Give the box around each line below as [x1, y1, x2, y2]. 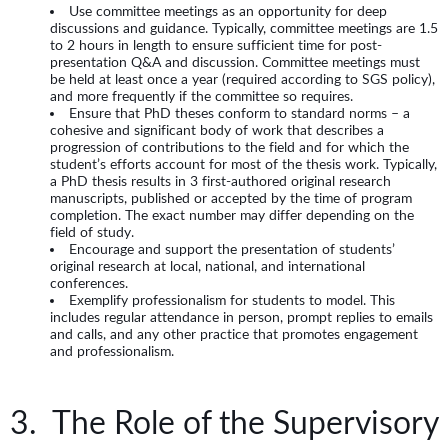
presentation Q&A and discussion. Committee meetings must [50, 54, 420, 71]
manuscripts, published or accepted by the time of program [50, 190, 412, 207]
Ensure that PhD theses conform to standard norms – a [69, 105, 410, 122]
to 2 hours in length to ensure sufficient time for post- [50, 37, 382, 54]
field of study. [50, 224, 134, 241]
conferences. [50, 275, 128, 292]
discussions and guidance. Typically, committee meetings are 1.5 [50, 20, 438, 37]
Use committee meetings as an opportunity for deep [69, 3, 387, 20]
